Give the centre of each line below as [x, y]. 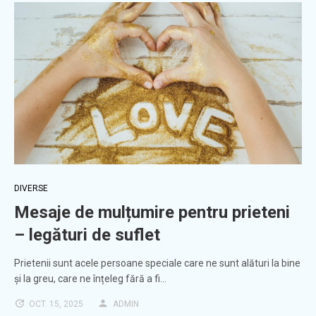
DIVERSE [31, 189]
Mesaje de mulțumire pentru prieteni [152, 213]
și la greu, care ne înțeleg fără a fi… [90, 279]
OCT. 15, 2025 [56, 304]
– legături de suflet [87, 235]
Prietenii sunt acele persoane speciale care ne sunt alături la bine [157, 263]
